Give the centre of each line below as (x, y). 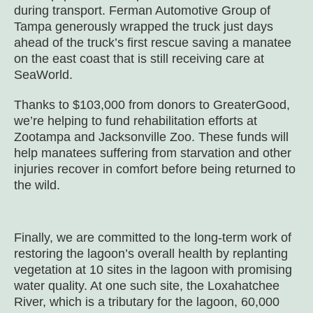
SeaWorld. (45, 75)
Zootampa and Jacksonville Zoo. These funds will (151, 137)
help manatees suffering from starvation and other (153, 153)
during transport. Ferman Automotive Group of (142, 11)
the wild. (37, 185)
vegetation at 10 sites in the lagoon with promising (153, 270)
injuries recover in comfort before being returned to (155, 169)
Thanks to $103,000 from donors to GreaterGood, (152, 105)
